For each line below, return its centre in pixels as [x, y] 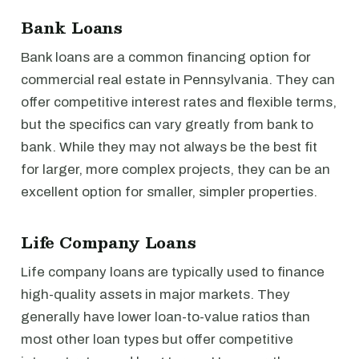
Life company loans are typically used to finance [173, 272]
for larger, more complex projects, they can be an [175, 169]
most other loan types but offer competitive [157, 339]
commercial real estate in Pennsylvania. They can [178, 80]
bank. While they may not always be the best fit [169, 147]
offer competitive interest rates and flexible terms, [179, 102]
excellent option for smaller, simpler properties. [169, 192]
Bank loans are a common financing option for [166, 57]
